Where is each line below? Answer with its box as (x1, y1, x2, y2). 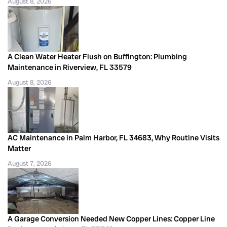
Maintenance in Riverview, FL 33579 (8, 62, 132, 72)
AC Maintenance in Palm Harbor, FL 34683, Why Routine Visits (8, 132, 219, 143)
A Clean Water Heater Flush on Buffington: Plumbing (8, 51, 187, 62)
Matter (8, 143, 31, 154)
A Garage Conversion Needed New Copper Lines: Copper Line (8, 213, 215, 224)
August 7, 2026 (8, 159, 52, 168)
